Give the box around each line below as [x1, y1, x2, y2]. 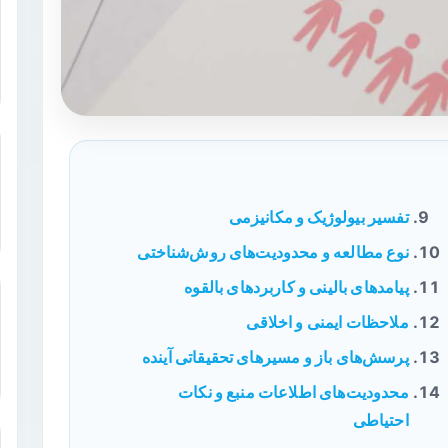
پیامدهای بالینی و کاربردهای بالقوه [184, 277, 409, 297]
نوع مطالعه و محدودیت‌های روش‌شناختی [137, 242, 409, 262]
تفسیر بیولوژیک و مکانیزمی [228, 207, 409, 227]
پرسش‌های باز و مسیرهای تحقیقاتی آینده [141, 347, 409, 367]
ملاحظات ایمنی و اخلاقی [246, 312, 409, 332]
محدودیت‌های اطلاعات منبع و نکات [178, 382, 409, 402]
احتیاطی [352, 410, 409, 430]
